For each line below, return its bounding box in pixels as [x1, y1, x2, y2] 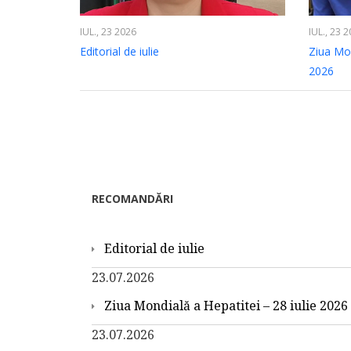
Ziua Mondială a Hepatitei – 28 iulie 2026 [104, 296, 348, 314]
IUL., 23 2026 [80, 24, 136, 38]
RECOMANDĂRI [92, 190, 173, 206]
